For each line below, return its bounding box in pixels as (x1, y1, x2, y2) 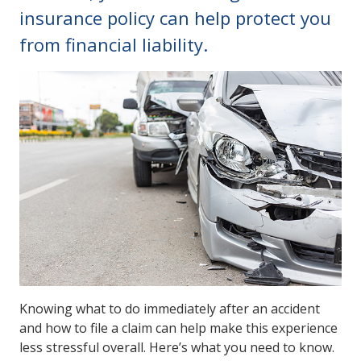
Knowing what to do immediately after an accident (19, 299, 320, 317)
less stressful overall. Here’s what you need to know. (19, 338, 338, 356)
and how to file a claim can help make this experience (19, 318, 338, 337)
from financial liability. (19, 32, 208, 56)
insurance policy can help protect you (19, 6, 331, 30)
